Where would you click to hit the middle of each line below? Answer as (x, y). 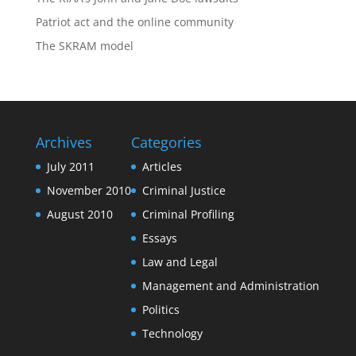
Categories (166, 142)
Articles (162, 166)
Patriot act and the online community (134, 22)
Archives (64, 142)
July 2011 (70, 166)
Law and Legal (180, 262)
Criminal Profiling (188, 214)
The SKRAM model (84, 46)
